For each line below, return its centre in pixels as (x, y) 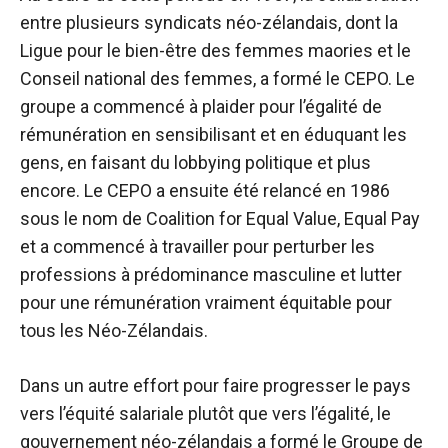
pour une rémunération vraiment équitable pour (206, 303)
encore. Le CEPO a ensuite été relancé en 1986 (205, 191)
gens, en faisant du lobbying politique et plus (195, 163)
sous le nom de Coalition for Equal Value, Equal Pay (220, 219)
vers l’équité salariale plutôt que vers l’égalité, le (205, 414)
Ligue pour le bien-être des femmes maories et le (215, 51)
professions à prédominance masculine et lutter (211, 275)
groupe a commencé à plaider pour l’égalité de (201, 107)
